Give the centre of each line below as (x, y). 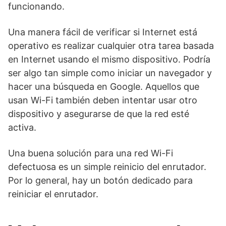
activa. (22, 127)
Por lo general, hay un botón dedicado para (100, 180)
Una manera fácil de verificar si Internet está (103, 32)
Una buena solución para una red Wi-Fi (91, 153)
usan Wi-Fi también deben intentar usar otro (103, 100)
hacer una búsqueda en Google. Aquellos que (104, 87)
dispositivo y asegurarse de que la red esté (99, 114)
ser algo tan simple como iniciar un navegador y (110, 73)
